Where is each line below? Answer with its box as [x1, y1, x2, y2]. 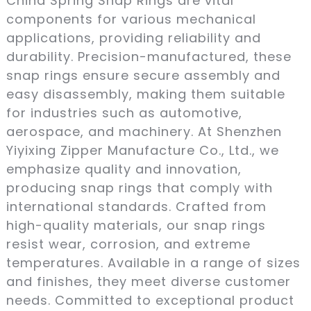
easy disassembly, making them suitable [6, 85, 285, 103]
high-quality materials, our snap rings [6, 216, 266, 234]
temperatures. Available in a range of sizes [6, 253, 301, 271]
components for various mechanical [6, 10, 256, 28]
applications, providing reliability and [6, 28, 261, 47]
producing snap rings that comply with [6, 178, 273, 196]
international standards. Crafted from [6, 197, 267, 215]
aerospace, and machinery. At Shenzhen [6, 122, 282, 140]
